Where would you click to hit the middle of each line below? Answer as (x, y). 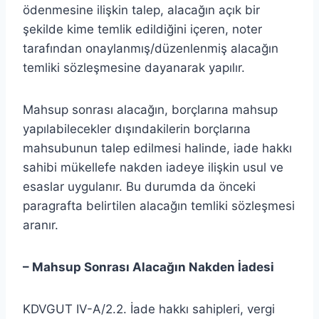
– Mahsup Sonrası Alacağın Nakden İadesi (148, 267)
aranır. (41, 225)
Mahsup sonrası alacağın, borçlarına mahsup (150, 109)
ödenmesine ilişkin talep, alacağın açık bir (141, 10)
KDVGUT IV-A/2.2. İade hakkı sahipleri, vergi (149, 309)
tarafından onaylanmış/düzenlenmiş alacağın (151, 48)
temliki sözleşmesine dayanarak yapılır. (134, 67)
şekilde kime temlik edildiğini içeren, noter (142, 29)
